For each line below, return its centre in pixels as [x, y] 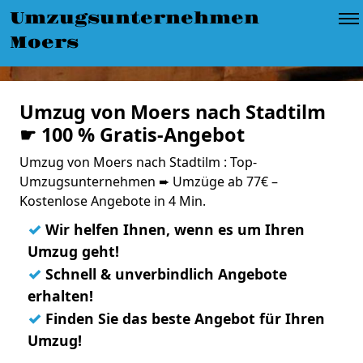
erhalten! [60, 296]
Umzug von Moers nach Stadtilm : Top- [138, 162]
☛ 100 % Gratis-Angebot [132, 135]
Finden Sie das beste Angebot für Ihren [183, 318]
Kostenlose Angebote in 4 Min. [113, 201]
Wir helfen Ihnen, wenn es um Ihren [173, 229]
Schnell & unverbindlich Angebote [164, 274]
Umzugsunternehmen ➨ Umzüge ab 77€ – [149, 181]
